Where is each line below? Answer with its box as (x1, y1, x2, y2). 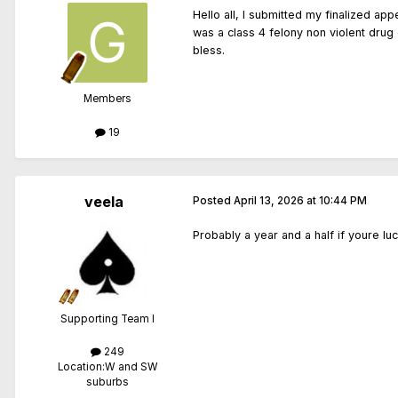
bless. (193, 44, 225, 58)
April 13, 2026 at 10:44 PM (234, 194, 367, 207)
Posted (193, 194, 234, 207)
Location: (57, 360, 105, 373)
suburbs (86, 375, 129, 388)
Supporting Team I (60, 312, 155, 325)
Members (84, 92, 131, 106)
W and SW (104, 360, 158, 373)
